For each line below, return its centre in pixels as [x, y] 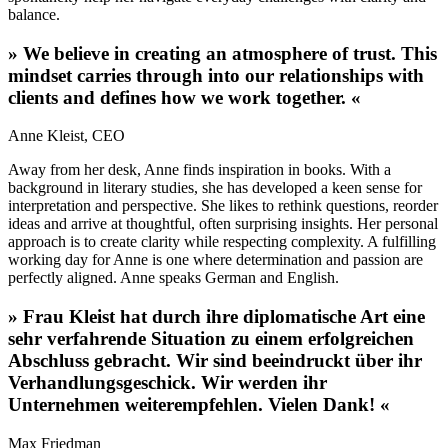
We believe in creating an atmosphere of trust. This [230, 53]
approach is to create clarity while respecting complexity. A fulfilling [222, 242]
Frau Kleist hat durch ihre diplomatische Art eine [224, 316]
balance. [34, 14]
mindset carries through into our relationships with [216, 75]
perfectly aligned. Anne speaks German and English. [173, 278]
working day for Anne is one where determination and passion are [215, 260]
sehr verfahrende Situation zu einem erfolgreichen [211, 338]
